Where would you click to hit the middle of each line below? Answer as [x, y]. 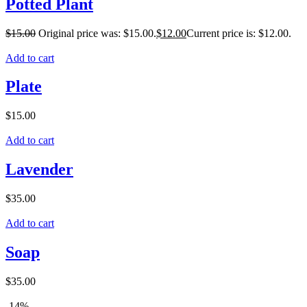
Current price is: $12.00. [239, 33]
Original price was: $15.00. [97, 33]
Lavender [39, 170]
